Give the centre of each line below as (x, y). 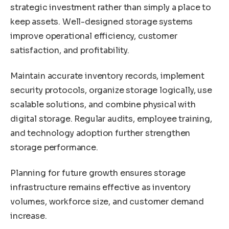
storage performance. (54, 147)
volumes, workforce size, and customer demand (107, 201)
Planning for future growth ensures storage (98, 173)
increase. (29, 216)
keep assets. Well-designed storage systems (102, 22)
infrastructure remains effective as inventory (100, 187)
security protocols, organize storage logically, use (111, 90)
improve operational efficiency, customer (94, 36)
